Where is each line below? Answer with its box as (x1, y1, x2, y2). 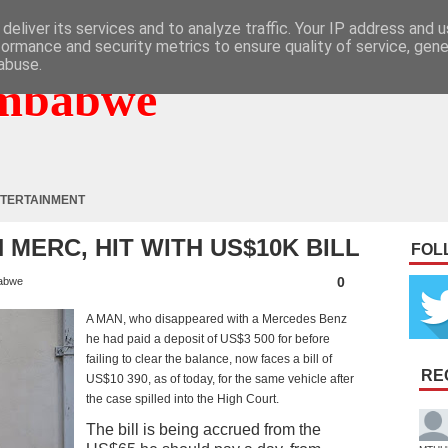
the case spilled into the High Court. (86, 392, 279, 406)
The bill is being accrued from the (86, 421, 321, 438)
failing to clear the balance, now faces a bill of (86, 352, 332, 366)
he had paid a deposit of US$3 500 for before (86, 332, 330, 346)
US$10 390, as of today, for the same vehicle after (86, 372, 354, 386)
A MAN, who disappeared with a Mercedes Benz (86, 312, 347, 326)
